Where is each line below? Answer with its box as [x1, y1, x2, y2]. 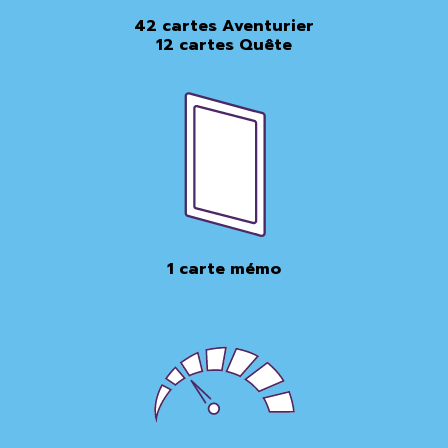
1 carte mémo [167, 256, 281, 281]
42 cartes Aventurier [134, 13, 314, 38]
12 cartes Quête [156, 32, 292, 57]
